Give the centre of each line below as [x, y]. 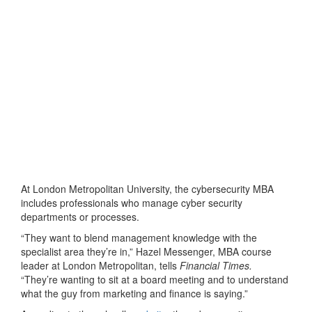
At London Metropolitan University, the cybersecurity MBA [147, 188]
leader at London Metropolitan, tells [100, 265]
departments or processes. [80, 216]
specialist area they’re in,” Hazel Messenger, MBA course [146, 251]
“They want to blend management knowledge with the [139, 237]
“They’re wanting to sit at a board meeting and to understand [155, 279]
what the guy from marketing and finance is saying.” [134, 293]
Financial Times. [216, 265]
